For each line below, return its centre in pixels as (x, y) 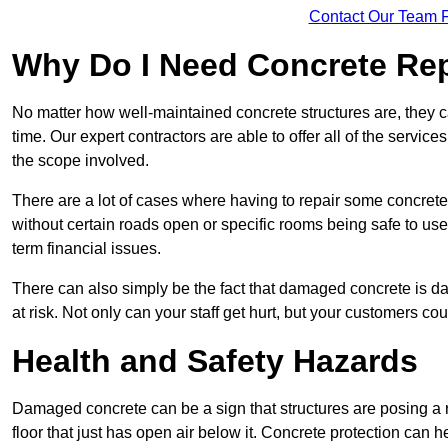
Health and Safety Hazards (215, 360)
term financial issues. (86, 248)
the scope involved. (80, 160)
